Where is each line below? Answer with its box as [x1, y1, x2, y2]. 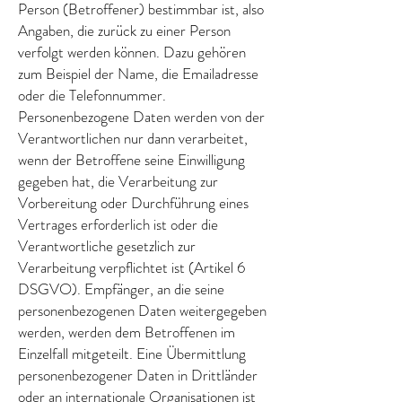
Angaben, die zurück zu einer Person [18, 20, 231, 41]
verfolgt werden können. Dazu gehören [18, 41, 246, 63]
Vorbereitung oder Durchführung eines [18, 192, 249, 214]
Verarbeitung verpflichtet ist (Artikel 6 [18, 257, 245, 278]
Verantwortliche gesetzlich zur [18, 235, 196, 257]
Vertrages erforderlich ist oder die [18, 214, 218, 235]
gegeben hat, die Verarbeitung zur [18, 170, 218, 192]
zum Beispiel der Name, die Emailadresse [18, 63, 258, 84]
